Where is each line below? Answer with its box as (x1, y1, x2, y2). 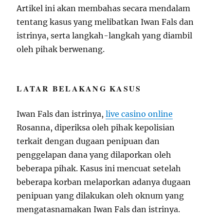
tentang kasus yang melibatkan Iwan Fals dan (17, 17, 194, 27)
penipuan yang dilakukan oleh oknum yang (17, 190, 184, 200)
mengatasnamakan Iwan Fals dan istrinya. (17, 204, 181, 214)
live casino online (106, 109, 173, 119)
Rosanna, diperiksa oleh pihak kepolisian (17, 122, 175, 132)
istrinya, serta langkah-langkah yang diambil (17, 30, 193, 40)
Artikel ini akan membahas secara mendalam (17, 3, 191, 13)
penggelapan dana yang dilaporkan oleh (17, 149, 172, 160)
